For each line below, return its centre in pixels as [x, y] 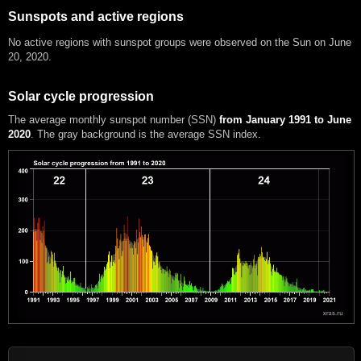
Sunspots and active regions [96, 16]
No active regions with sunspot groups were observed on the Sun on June [180, 42]
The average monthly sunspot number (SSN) [114, 119]
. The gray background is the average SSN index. [146, 134]
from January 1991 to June [285, 119]
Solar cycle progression [81, 96]
